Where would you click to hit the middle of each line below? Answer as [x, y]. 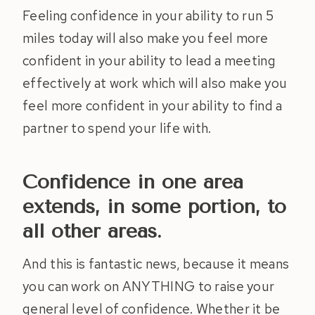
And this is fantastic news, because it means [156, 264]
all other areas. [92, 231]
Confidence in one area [133, 182]
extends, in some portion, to [154, 207]
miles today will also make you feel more [145, 39]
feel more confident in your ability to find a [153, 106]
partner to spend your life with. [117, 129]
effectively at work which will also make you [155, 84]
